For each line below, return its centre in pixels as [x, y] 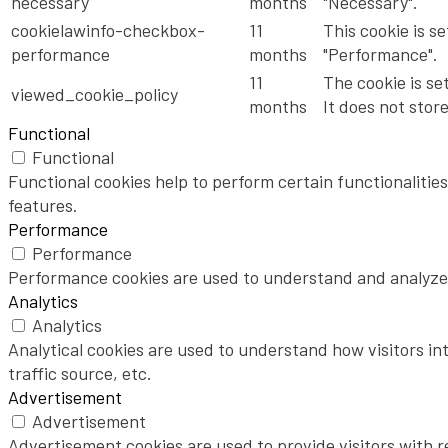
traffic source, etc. [80, 372]
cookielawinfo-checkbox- [108, 29]
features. [43, 204]
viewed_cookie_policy [94, 93]
